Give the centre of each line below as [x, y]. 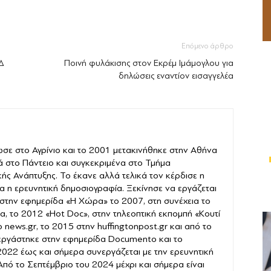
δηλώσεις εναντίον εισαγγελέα [176, 76]
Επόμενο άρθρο [207, 46]
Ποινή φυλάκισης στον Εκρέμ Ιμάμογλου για [149, 63]
